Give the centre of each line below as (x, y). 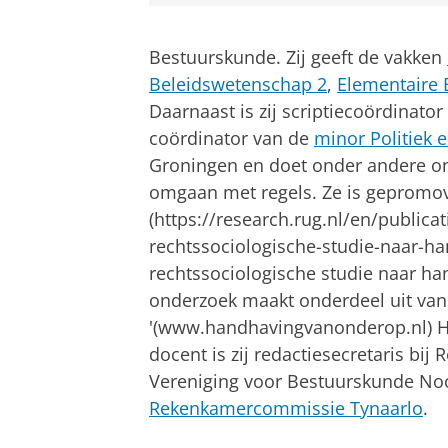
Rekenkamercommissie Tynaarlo (286, 408)
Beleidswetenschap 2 (238, 84)
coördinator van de (231, 138)
